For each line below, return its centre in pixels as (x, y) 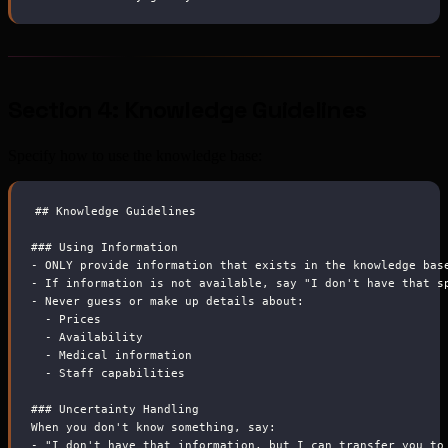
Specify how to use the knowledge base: (135, 156)
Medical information (122, 354)
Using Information (115, 246)
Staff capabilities (118, 372)
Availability (97, 336)
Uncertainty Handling (125, 408)
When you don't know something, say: (153, 426)
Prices (76, 318)
